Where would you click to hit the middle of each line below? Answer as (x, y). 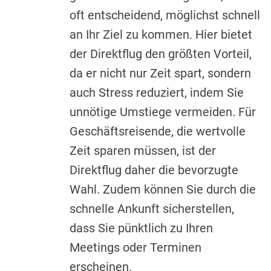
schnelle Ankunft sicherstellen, (152, 208)
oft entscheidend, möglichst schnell (165, 15)
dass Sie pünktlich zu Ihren (141, 228)
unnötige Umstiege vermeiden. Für (163, 112)
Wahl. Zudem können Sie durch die (163, 189)
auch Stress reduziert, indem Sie (157, 92)
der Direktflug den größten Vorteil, (161, 54)
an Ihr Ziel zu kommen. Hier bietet (161, 34)
